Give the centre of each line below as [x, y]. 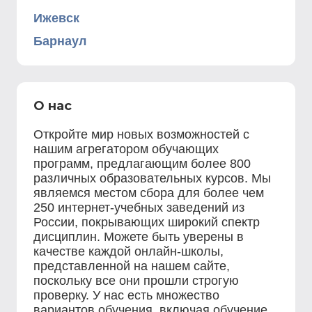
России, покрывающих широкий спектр [147, 222]
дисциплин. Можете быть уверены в [139, 237]
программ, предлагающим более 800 [142, 164]
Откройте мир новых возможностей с [141, 134]
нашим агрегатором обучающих [126, 149]
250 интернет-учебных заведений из [139, 208]
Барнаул [60, 41]
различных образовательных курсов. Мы [152, 178]
